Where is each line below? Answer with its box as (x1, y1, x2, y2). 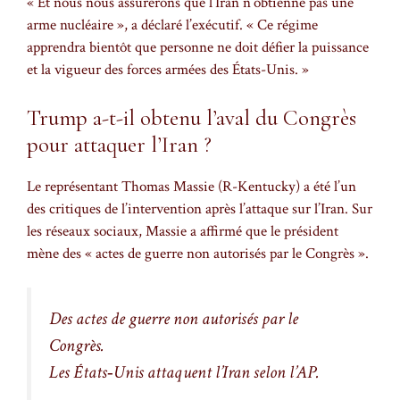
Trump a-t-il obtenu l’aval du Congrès (27, 104, 356, 131)
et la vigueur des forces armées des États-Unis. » (27, 60, 309, 80)
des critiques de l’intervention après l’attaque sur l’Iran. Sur (27, 198, 372, 219)
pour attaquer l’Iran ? (27, 130, 212, 158)
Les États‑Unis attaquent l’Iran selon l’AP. (49, 361, 320, 385)
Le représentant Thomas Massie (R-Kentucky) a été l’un (27, 176, 356, 196)
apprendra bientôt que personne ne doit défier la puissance (27, 37, 369, 58)
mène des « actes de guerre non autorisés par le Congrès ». (27, 243, 369, 263)
